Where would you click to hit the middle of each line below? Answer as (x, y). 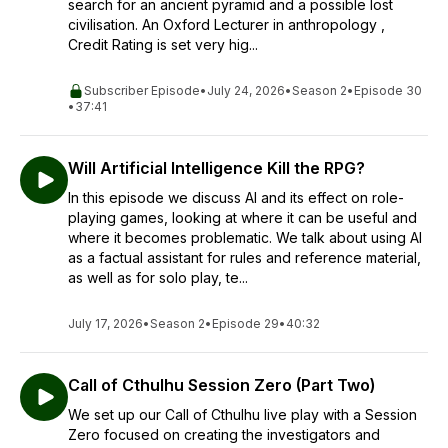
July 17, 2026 (105, 323)
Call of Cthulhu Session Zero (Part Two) (221, 385)
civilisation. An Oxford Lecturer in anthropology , (226, 24)
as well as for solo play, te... (158, 277)
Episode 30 (388, 90)
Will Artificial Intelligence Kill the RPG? (216, 168)
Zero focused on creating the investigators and (224, 434)
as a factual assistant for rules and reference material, (244, 257)
